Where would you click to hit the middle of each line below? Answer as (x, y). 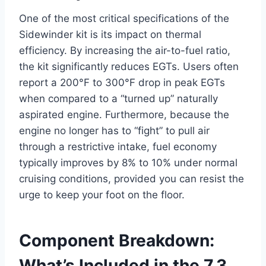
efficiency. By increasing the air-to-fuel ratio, (125, 51)
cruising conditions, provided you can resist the (132, 179)
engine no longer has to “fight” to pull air (114, 131)
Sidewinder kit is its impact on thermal (110, 35)
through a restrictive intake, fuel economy (118, 147)
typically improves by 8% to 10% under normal (128, 163)
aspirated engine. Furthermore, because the (124, 115)
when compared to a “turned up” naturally (118, 99)
